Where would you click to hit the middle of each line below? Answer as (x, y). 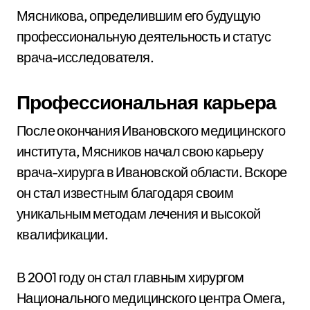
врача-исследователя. (85, 57)
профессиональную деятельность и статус (144, 36)
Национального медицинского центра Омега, (151, 298)
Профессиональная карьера (146, 102)
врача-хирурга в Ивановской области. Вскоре (152, 172)
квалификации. (63, 234)
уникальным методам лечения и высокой (139, 213)
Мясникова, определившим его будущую (138, 16)
